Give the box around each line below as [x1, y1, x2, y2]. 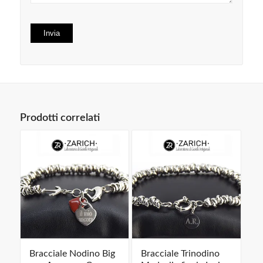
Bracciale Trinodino [140, 249, 220, 259]
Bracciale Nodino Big [29, 249, 115, 259]
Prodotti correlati [19, 112, 100, 123]
